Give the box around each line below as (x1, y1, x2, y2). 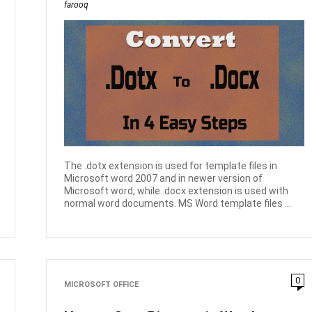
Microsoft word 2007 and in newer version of (64, 173, 263, 185)
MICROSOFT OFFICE (64, 279, 140, 289)
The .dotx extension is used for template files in (64, 160, 278, 172)
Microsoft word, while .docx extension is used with (64, 185, 289, 197)
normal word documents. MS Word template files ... (64, 198, 292, 210)
